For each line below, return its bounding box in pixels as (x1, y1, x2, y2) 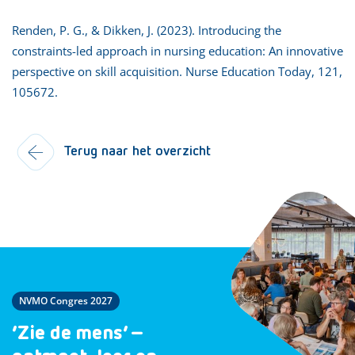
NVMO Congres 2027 (19, 293, 113, 307)
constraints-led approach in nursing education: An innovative (12, 42, 343, 59)
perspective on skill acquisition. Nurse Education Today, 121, (12, 63, 342, 79)
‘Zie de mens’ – (12, 323, 144, 344)
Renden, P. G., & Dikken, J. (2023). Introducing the (12, 21, 281, 38)
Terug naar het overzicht (63, 143, 211, 158)
